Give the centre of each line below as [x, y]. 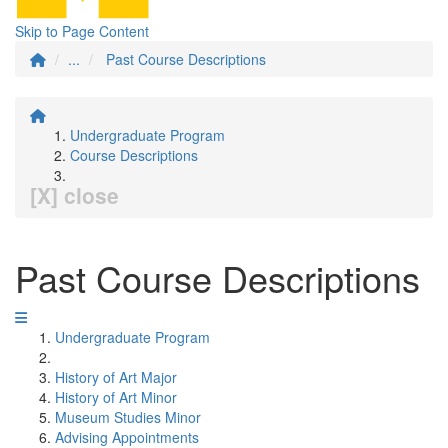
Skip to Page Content [82, 31]
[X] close [74, 195]
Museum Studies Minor [128, 417]
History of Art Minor [116, 397]
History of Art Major [116, 377]
